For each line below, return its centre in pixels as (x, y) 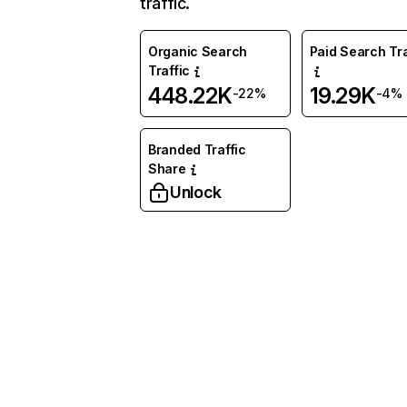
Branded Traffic (197, 149)
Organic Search (198, 51)
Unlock (196, 192)
